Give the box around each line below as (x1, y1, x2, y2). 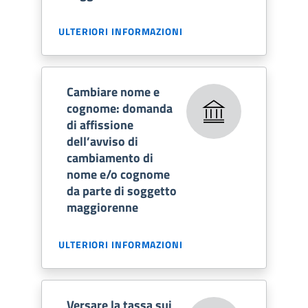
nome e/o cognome (67, 164, 170, 184)
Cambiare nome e (67, 82, 159, 101)
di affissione (67, 115, 133, 134)
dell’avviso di (67, 131, 138, 151)
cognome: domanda (67, 98, 173, 118)
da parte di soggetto (67, 181, 177, 200)
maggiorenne (67, 197, 138, 217)
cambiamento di (67, 148, 153, 167)
